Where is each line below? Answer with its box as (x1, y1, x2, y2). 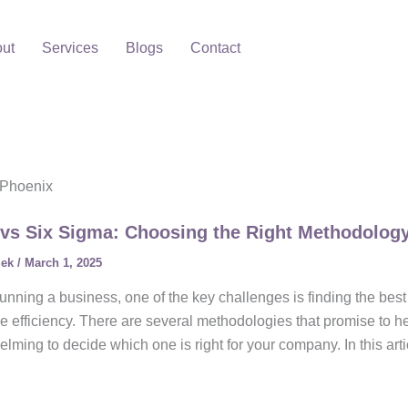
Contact (189, 40, 240, 56)
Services (41, 40, 98, 56)
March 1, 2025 (25, 256, 102, 270)
